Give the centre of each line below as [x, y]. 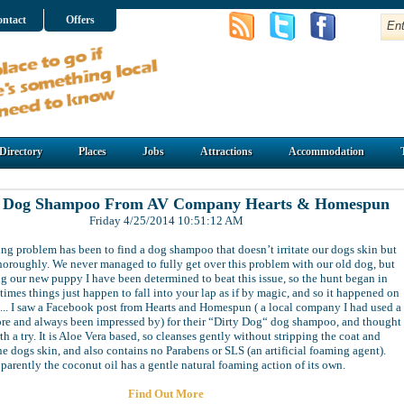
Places [92, 151]
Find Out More [166, 394]
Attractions [226, 151]
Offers [80, 20]
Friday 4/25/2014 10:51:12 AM [166, 220]
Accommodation [326, 151]
